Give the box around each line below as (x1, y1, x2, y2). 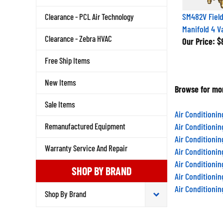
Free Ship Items (45, 55, 90, 65)
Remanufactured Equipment (45, 121, 125, 131)
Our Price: (182, 35, 215, 47)
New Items (45, 77, 76, 87)
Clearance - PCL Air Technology (45, 11, 134, 21)
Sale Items (45, 99, 75, 109)
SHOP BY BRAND (72, 164, 131, 177)
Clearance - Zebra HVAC (45, 33, 112, 43)
